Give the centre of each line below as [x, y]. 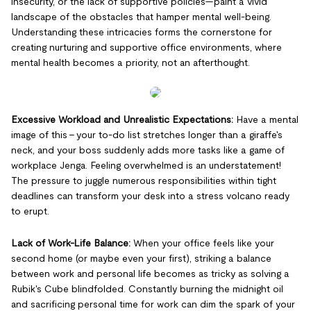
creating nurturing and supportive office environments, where [146, 47]
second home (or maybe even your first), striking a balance [141, 258]
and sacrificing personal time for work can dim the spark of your [153, 304]
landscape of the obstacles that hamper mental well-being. [141, 16]
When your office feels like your [204, 243]
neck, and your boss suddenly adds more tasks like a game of [148, 150]
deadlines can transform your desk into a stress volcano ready [150, 195]
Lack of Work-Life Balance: [72, 243]
